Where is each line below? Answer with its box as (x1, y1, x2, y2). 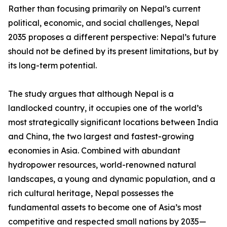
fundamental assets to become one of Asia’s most (8, 202, 202, 213)
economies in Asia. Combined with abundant (8, 145, 180, 156)
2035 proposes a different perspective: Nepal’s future (8, 32, 216, 43)
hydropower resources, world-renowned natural (8, 160, 196, 170)
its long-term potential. (8, 60, 97, 71)
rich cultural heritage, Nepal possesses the (8, 188, 174, 199)
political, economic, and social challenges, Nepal (8, 18, 199, 28)
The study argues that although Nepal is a (8, 89, 174, 99)
